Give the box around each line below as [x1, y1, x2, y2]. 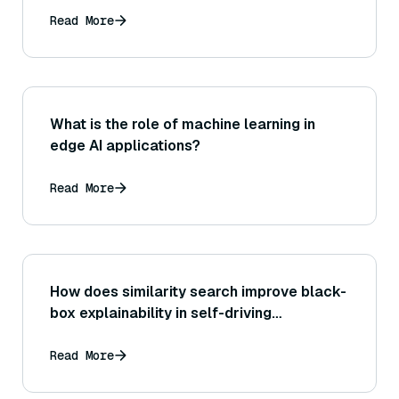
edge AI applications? [50, 136, 200, 156]
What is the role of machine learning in [50, 115, 315, 134]
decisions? [50, 325, 125, 345]
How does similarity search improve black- [50, 282, 346, 302]
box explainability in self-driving [50, 304, 272, 323]
